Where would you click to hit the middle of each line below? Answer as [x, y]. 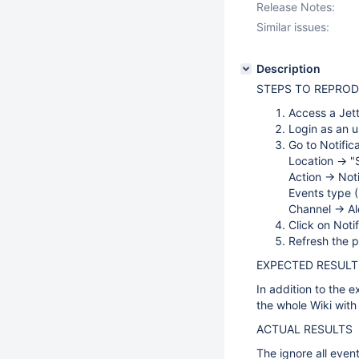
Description [288, 69]
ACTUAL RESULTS [305, 329]
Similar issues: [293, 27]
